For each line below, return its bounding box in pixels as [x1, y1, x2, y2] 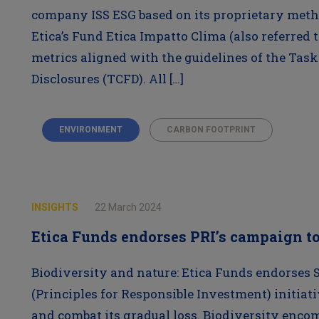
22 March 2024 [94, 202, 162, 213]
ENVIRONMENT [58, 125, 122, 135]
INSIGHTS [31, 202, 80, 213]
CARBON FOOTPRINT [166, 125, 256, 135]
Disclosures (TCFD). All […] [31, 70, 184, 87]
